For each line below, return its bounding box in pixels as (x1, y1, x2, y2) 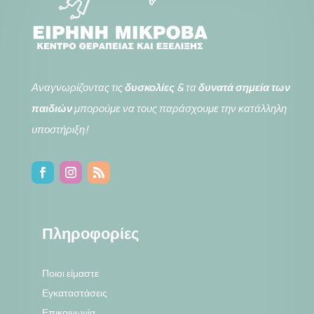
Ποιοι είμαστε (41, 266, 99, 280)
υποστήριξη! (31, 121, 88, 137)
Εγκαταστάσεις (41, 285, 107, 299)
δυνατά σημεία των (198, 79, 290, 95)
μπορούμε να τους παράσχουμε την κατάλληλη (74, 100, 287, 116)
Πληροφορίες (41, 222, 139, 244)
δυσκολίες (124, 79, 175, 95)
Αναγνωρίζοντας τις (31, 79, 123, 95)
